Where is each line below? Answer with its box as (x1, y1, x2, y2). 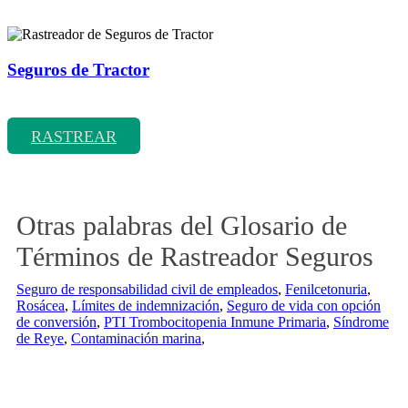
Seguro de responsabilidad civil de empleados (16, 281, 278, 298)
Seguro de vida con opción (227, 298, 381, 314)
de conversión (16, 314, 97, 331)
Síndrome (333, 314, 389, 331)
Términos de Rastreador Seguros (16, 241, 373, 272)
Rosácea (16, 298, 65, 314)
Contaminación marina (71, 331, 201, 347)
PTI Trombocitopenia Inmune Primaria (104, 314, 326, 331)
